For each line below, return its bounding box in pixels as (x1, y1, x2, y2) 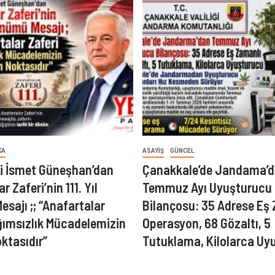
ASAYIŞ (142, 147, 164, 154)
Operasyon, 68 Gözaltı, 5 (142, 215, 271, 231)
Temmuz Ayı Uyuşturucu (142, 179, 272, 195)
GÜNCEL (169, 147, 194, 154)
